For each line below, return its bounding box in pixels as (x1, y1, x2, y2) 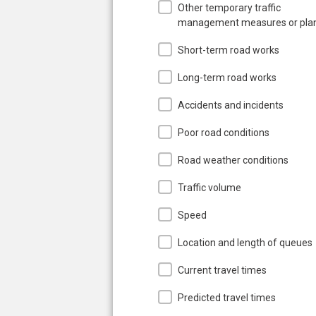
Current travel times (178, 264, 267, 276)
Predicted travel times (178, 291, 276, 303)
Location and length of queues (178, 236, 312, 248)
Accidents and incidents (178, 99, 284, 111)
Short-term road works (178, 44, 279, 56)
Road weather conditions (178, 154, 288, 166)
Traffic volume (178, 181, 241, 193)
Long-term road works (178, 71, 276, 83)
